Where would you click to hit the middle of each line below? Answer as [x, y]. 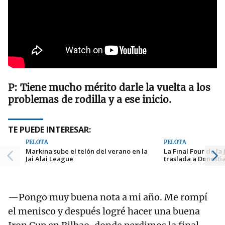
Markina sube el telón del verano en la [87, 151]
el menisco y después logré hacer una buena [104, 211]
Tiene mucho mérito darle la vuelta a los [115, 87]
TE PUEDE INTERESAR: [49, 129]
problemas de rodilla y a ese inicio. [91, 99]
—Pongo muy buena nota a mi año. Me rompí [108, 197]
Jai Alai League [49, 158]
